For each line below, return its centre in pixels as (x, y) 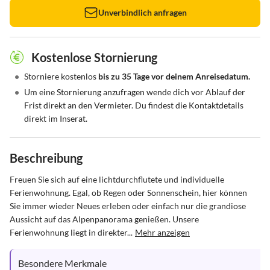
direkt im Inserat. (56, 118)
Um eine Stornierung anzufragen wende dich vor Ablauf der (135, 92)
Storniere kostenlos (61, 76)
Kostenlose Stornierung (94, 57)
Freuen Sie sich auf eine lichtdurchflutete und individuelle (118, 179)
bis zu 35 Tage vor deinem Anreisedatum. (174, 76)
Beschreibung (46, 158)
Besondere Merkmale (62, 263)
